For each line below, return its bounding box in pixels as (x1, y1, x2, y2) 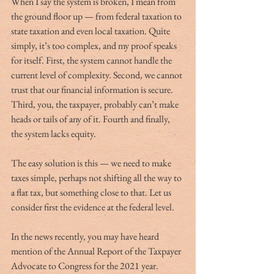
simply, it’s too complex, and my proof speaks (11, 39, 179, 52)
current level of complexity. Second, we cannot (11, 68, 184, 81)
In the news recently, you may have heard (11, 229, 161, 243)
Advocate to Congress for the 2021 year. (11, 259, 160, 272)
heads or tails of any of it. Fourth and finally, (11, 112, 172, 125)
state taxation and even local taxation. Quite (11, 24, 172, 37)
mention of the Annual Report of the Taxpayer (11, 244, 183, 257)
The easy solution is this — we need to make (11, 156, 173, 169)
